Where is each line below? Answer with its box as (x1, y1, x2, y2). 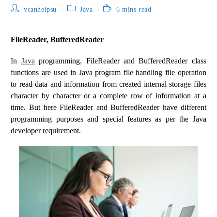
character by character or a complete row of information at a (11, 92, 206, 100)
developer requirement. (11, 126, 81, 135)
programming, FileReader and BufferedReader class (34, 57, 206, 65)
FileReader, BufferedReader (11, 35, 104, 44)
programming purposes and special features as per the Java (11, 115, 206, 123)
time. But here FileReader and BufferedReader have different (11, 103, 206, 111)
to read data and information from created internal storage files (11, 80, 206, 88)
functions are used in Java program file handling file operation (11, 68, 206, 77)
